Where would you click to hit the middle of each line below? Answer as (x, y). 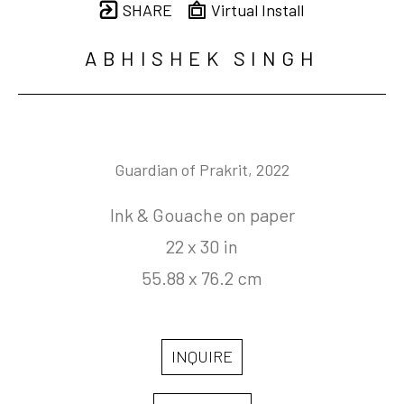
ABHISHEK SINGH (202, 58)
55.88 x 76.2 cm (202, 277)
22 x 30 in (202, 246)
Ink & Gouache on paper (202, 214)
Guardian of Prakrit (181, 169)
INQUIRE (202, 357)
